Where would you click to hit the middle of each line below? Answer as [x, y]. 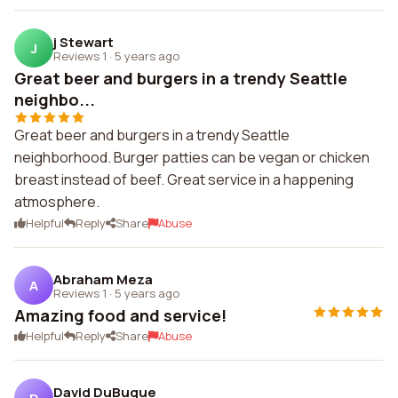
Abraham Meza [103, 279]
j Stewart [84, 42]
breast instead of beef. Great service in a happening [184, 179]
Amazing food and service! [120, 315]
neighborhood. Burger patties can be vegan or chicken [192, 157]
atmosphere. [57, 202]
